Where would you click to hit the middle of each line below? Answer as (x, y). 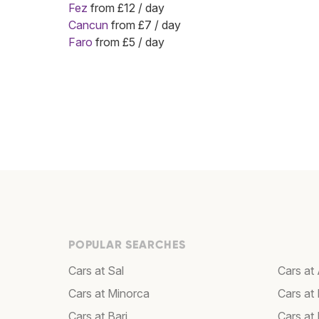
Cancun (88, 25)
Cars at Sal (96, 271)
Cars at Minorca (109, 294)
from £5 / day (129, 42)
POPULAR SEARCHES (127, 245)
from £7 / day (145, 25)
